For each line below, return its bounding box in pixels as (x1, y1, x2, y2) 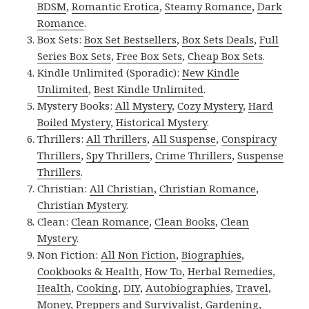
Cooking (77, 280, 119, 295)
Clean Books (154, 214, 216, 228)
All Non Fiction (101, 247, 177, 261)
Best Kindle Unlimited (94, 81, 204, 96)
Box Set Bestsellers (84, 32, 177, 46)
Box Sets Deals (182, 32, 255, 46)
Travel (236, 280, 269, 295)
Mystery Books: (37, 98, 116, 112)
